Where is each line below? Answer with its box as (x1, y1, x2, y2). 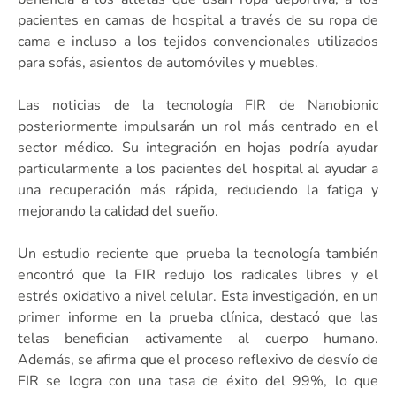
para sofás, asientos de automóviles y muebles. (18, 52, 318, 72)
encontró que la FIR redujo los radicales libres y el (18, 264, 378, 285)
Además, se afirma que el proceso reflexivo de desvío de (18, 349, 378, 369)
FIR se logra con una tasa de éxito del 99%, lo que (18, 370, 378, 391)
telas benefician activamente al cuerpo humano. (18, 328, 378, 348)
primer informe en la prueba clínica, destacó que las (18, 307, 378, 327)
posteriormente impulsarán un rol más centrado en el (18, 116, 378, 136)
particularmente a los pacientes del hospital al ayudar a (18, 158, 378, 179)
